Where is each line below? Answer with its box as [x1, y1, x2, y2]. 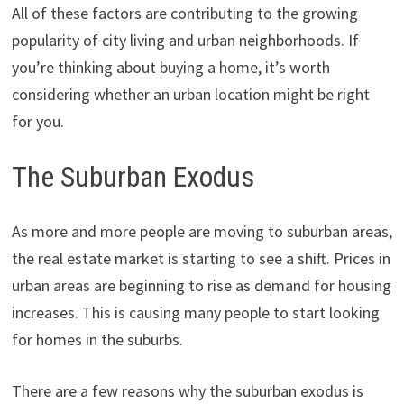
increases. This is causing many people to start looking [11, 301, 380, 323]
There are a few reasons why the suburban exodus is [11, 380, 363, 401]
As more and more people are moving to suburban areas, [11, 220, 392, 242]
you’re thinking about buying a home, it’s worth [11, 57, 330, 78]
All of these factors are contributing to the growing [11, 3, 358, 23]
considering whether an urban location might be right [11, 84, 370, 105]
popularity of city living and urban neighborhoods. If [11, 30, 359, 50]
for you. [11, 111, 64, 132]
